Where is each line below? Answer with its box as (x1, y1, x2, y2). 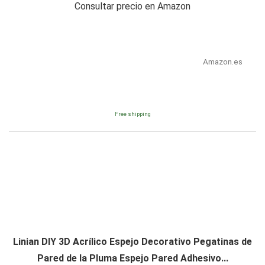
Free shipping (114, 110, 151, 117)
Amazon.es (202, 56, 243, 66)
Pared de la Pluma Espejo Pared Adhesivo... (37, 252, 228, 264)
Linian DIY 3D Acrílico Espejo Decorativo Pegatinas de (13, 235, 252, 247)
